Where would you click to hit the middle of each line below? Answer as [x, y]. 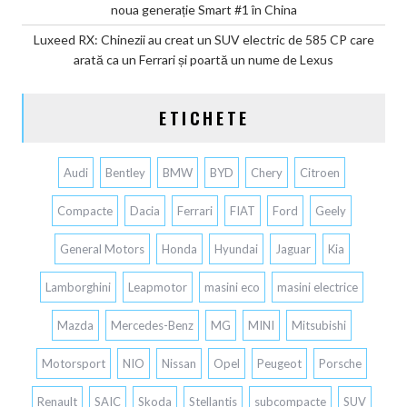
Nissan [179, 364]
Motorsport [74, 364]
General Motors [102, 249]
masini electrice [318, 288]
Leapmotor [158, 288]
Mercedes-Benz [152, 326]
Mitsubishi [319, 326]
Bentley [125, 173]
